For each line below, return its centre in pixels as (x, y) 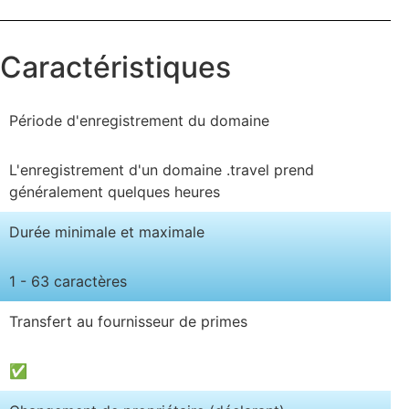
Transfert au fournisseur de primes (128, 321)
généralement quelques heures (115, 191)
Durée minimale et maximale (107, 231)
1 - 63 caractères (68, 281)
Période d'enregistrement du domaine (139, 120)
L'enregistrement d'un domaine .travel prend (162, 169)
